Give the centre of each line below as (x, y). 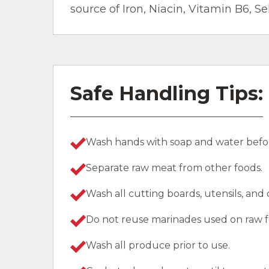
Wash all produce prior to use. (158, 245)
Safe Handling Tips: (167, 93)
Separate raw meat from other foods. (174, 168)
